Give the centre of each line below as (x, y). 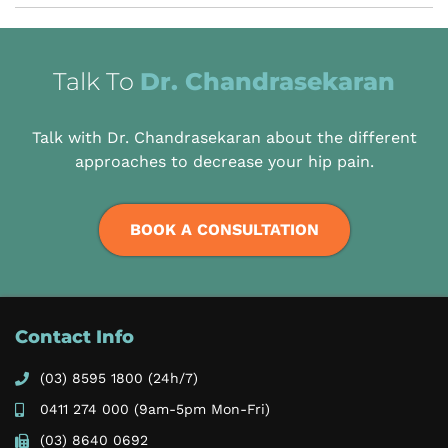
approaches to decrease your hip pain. (224, 162)
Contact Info (74, 337)
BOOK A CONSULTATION (224, 230)
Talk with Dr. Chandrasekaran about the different (224, 138)
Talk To (96, 82)
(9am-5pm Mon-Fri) (199, 409)
